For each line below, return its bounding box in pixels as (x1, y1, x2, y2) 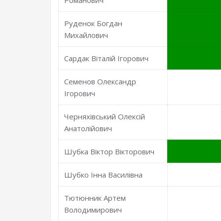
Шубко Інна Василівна (64, 170, 143, 180)
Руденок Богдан (64, 18, 123, 28)
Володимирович (64, 205, 122, 215)
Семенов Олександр (64, 76, 137, 86)
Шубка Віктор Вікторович (64, 147, 155, 156)
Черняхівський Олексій (64, 111, 146, 121)
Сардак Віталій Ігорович (64, 53, 149, 63)
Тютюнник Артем (64, 193, 126, 203)
